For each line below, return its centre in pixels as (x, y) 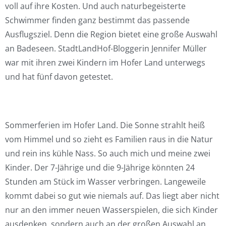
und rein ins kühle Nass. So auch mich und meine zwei (108, 153)
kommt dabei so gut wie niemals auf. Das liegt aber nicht (112, 196)
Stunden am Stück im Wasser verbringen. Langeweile (105, 182)
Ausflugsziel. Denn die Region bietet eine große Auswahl (111, 34)
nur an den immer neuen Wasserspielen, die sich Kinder (111, 210)
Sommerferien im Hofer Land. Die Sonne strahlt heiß (105, 125)
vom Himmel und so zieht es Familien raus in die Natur (109, 139)
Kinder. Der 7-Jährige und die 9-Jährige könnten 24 (100, 167)
